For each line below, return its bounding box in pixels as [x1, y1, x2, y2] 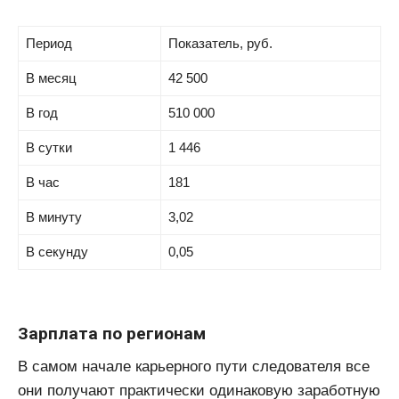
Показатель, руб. [167, 36, 273, 52]
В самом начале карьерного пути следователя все [18, 358, 370, 376]
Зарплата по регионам [18, 322, 206, 344]
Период [25, 36, 72, 52]
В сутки [25, 140, 72, 156]
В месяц [25, 70, 77, 86]
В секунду [25, 244, 88, 260]
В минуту [25, 209, 82, 225]
